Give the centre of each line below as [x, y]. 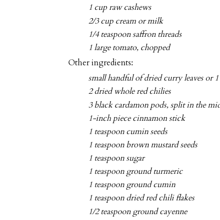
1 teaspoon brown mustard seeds [143, 145]
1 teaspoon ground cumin [132, 185]
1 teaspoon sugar [117, 158]
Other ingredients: [101, 63]
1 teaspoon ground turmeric [136, 172]
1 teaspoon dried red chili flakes [142, 198]
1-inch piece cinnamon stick [137, 118]
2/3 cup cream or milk [126, 21]
